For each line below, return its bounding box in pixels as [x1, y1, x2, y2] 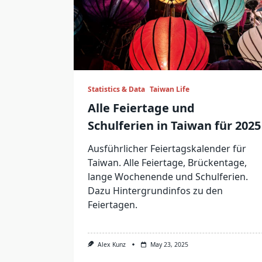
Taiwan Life [150, 84, 189, 94]
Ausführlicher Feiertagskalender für [88, 142, 246, 155]
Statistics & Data [88, 84, 145, 94]
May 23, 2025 [150, 240, 188, 249]
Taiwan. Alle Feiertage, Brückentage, [88, 156, 247, 169]
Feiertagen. [88, 198, 137, 211]
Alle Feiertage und [88, 100, 195, 116]
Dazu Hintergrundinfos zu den [88, 184, 223, 197]
